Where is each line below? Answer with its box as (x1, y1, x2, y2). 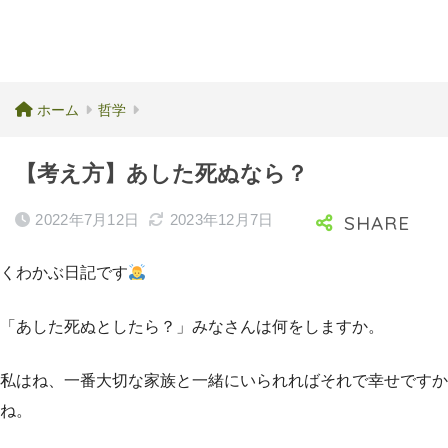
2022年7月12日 (35, 211, 140, 228)
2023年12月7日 (169, 211, 274, 228)
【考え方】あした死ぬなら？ (15, 161, 308, 186)
